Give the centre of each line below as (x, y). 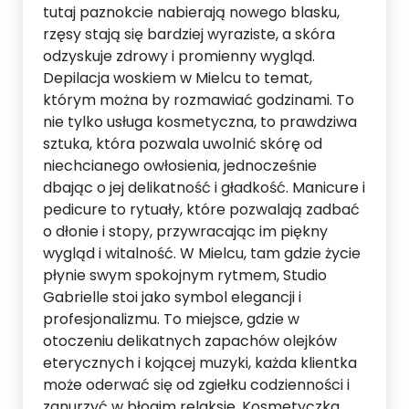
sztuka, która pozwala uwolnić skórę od (183, 144)
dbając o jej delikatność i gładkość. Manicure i (204, 188)
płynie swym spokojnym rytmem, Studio (185, 275)
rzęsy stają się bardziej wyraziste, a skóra (189, 34)
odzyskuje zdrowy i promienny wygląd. (179, 56)
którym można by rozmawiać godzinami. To (199, 100)
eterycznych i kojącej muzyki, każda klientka (200, 363)
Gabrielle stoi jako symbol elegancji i (172, 297)
